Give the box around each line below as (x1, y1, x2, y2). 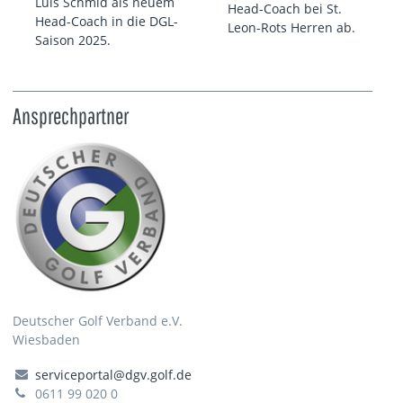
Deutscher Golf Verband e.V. (13, 311, 183, 329)
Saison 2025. (35, 31, 112, 49)
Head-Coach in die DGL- (35, 13, 179, 31)
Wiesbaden (13, 330, 80, 348)
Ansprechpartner (13, 102, 129, 129)
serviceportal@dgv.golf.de (35, 365, 193, 383)
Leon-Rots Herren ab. (228, 19, 356, 37)
